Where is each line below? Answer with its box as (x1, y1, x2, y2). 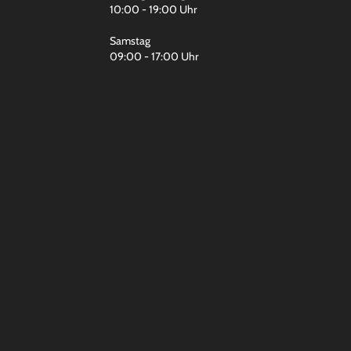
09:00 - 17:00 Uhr (109, 49, 198, 63)
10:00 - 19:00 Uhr (109, 2, 197, 16)
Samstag (109, 34, 150, 48)
